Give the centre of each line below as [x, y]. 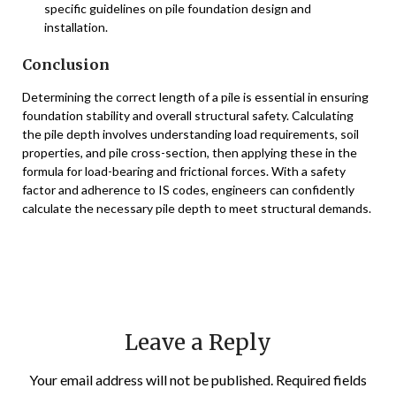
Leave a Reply [198, 343]
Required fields [321, 380]
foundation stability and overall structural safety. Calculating [188, 116]
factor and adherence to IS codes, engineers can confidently [188, 190]
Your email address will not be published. [151, 380]
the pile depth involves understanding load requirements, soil [190, 134]
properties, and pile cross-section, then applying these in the [190, 153]
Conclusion [66, 65]
